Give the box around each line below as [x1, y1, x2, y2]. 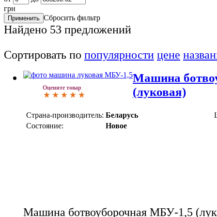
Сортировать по [4, 48, 84, 62]
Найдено [4, 23, 50, 36]
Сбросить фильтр [44, 14, 100, 22]
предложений [62, 23, 131, 36]
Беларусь [106, 110, 138, 119]
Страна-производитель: [26, 110, 104, 119]
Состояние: [26, 121, 63, 130]
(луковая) [133, 84, 186, 98]
